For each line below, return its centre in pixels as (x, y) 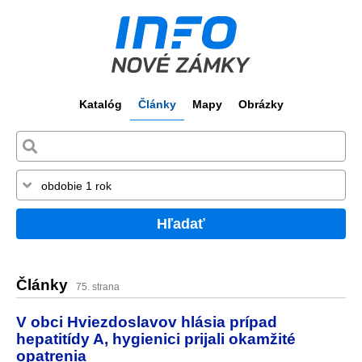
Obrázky (261, 104)
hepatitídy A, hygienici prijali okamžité (156, 338)
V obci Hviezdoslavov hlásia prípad (147, 321)
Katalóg (100, 104)
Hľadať (181, 223)
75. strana (98, 287)
